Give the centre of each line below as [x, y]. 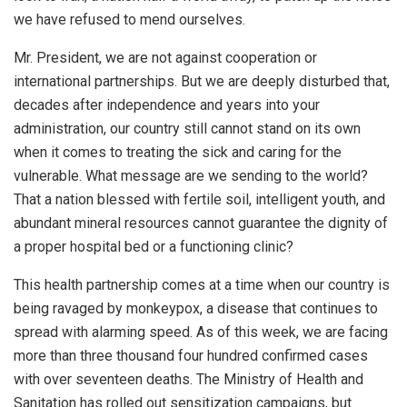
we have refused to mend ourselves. [129, 19]
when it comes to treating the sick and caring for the [178, 152]
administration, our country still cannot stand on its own [187, 128]
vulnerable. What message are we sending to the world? [191, 175]
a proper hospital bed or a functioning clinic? [154, 246]
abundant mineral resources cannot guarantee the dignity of [201, 223]
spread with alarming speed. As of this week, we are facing [201, 332]
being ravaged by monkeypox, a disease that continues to [196, 308]
